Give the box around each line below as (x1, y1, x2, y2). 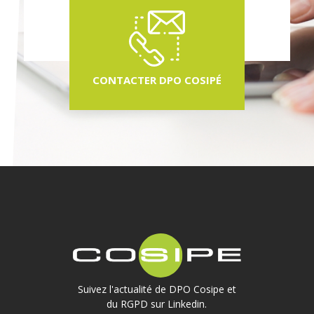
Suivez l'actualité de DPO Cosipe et (77, 282, 236, 296)
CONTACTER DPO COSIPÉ (93, 72, 221, 87)
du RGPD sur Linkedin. (107, 296, 207, 310)
